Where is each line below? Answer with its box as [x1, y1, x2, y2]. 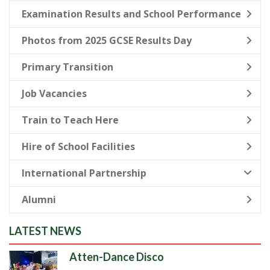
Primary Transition [22, 60, 113, 74]
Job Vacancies [22, 87, 87, 100]
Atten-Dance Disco [69, 250, 164, 263]
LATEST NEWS [9, 224, 81, 237]
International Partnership [22, 166, 146, 180]
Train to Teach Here [22, 113, 119, 127]
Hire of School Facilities [22, 140, 135, 153]
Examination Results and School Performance [22, 7, 241, 20]
